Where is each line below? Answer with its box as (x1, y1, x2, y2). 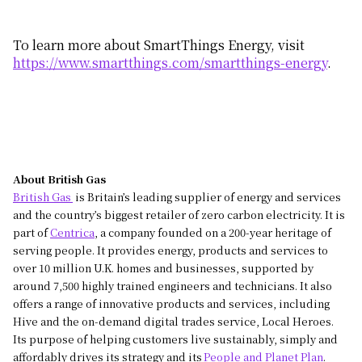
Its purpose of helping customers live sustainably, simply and (13, 330, 338, 347)
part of (13, 224, 50, 240)
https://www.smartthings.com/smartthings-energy (13, 53, 327, 73)
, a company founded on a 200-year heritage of (95, 224, 331, 240)
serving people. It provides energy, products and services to (13, 242, 328, 258)
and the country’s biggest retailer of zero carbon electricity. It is (13, 206, 345, 222)
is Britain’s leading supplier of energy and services (73, 188, 341, 204)
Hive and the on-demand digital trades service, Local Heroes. (13, 313, 334, 329)
